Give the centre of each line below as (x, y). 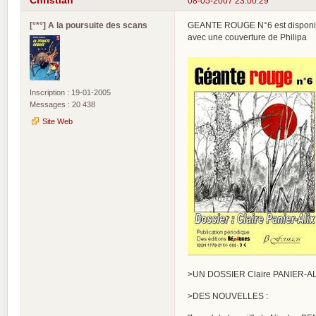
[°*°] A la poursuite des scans (89, 25)
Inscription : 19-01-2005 (70, 93)
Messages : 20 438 (62, 105)
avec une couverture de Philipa (247, 37)
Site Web (57, 122)
